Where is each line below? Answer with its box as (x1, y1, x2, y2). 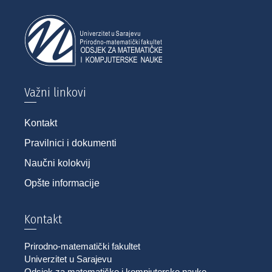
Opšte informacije (24, 178, 100, 189)
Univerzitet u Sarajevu (24, 254, 112, 265)
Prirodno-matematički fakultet (24, 241, 140, 252)
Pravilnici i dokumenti (24, 138, 117, 149)
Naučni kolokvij (24, 158, 90, 169)
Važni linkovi (24, 85, 86, 100)
